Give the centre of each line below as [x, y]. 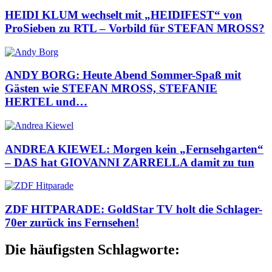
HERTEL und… [46, 102]
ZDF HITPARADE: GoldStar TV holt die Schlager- [134, 209]
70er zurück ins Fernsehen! [72, 223]
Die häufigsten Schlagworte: [92, 250]
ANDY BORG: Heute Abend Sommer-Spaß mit [123, 75]
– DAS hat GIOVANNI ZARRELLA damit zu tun [130, 162]
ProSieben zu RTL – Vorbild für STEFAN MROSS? [135, 28]
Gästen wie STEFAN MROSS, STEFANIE [111, 89]
